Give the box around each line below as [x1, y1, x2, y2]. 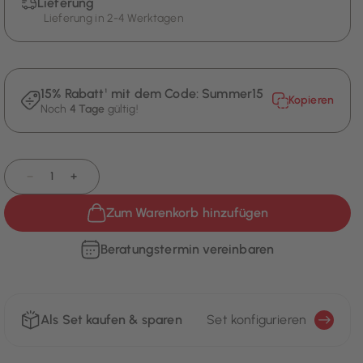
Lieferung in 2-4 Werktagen [44, 11, 184, 26]
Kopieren [288, 93, 334, 108]
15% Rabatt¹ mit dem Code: [41, 86, 203, 102]
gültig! [105, 102, 139, 117]
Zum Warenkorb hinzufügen [105, 205, 269, 221]
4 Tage [69, 102, 105, 117]
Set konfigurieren [207, 312, 306, 328]
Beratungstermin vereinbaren [100, 241, 275, 258]
